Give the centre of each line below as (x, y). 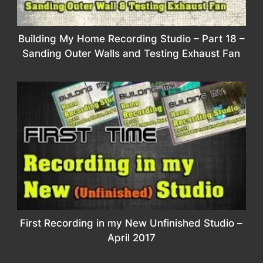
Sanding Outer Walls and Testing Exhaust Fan (131, 53)
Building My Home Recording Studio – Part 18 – (131, 38)
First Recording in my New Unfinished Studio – (131, 223)
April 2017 (131, 238)
